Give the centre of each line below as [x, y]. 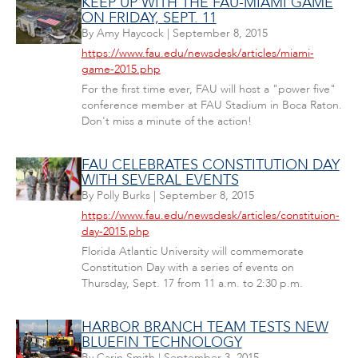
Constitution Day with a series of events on [187, 267]
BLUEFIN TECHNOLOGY [161, 342]
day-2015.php [115, 231]
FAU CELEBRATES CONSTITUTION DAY [210, 165]
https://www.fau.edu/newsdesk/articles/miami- [197, 53]
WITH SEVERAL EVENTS [160, 180]
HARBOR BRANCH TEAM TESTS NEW [205, 327]
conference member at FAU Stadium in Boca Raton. [211, 105]
